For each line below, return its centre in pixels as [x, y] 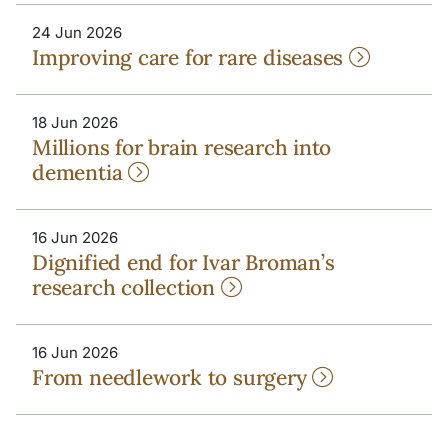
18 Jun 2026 [75, 122]
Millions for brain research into [182, 147]
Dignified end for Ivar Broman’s [183, 262]
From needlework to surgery [172, 377]
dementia [80, 172]
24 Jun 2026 [77, 32]
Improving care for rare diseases [191, 57]
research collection [126, 287]
